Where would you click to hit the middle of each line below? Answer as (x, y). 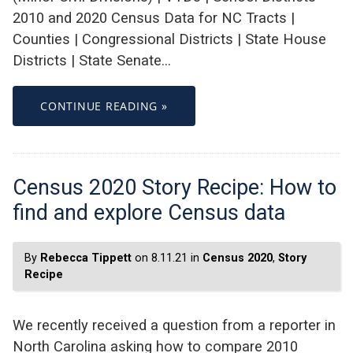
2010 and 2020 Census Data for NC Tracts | (154, 18)
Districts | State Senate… (92, 61)
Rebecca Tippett (86, 258)
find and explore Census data (149, 212)
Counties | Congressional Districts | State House (169, 39)
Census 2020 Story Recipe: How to (175, 187)
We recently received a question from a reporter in (174, 325)
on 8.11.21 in (167, 258)
